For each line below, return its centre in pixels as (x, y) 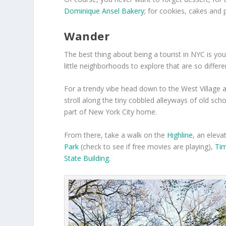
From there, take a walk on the (116, 135)
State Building (87, 158)
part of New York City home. (111, 112)
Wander (87, 36)
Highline (180, 135)
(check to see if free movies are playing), (147, 146)
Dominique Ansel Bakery (104, 11)
